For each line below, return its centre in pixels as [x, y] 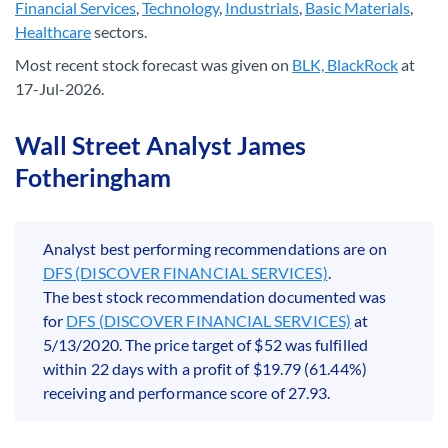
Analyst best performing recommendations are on [215, 248]
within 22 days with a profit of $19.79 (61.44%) [205, 368]
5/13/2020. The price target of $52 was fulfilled [205, 344]
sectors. [119, 31]
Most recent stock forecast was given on [153, 64]
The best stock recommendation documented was [215, 296]
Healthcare [53, 31]
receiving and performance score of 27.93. [187, 392]
